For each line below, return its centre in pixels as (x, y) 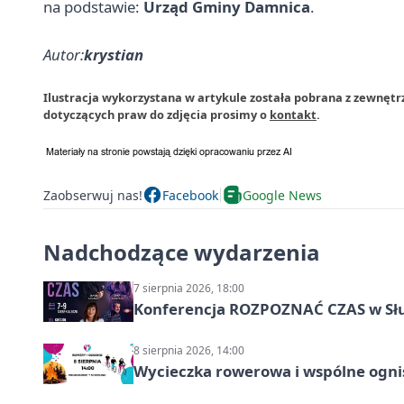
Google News (282, 195)
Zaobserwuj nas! (93, 195)
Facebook (190, 195)
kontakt (293, 115)
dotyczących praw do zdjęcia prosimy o (156, 115)
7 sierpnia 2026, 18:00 (189, 288)
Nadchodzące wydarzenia (182, 252)
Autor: (64, 55)
